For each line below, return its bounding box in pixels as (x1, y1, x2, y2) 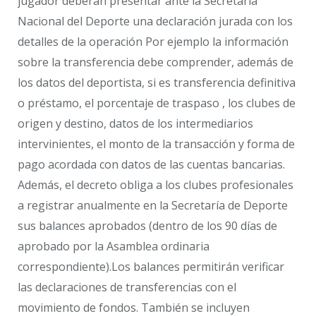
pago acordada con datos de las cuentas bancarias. (18, 157, 285, 173)
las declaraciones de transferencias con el (18, 279, 236, 296)
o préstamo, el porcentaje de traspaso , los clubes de (18, 95, 296, 111)
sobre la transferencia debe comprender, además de (18, 54, 293, 71)
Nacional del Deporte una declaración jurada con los (18, 13, 293, 30)
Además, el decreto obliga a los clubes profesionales (18, 177, 293, 193)
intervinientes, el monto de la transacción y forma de (18, 136, 295, 152)
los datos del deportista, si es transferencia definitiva (18, 75, 296, 91)
